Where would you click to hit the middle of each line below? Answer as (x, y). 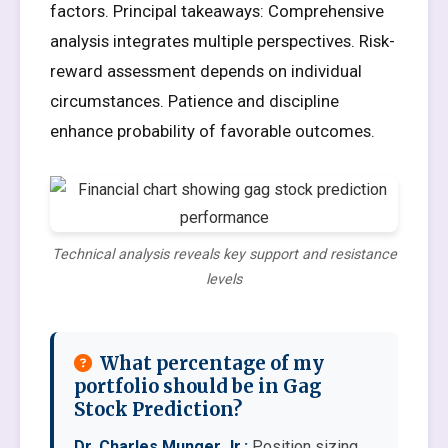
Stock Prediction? (158, 409)
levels (224, 279)
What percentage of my (212, 363)
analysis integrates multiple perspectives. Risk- (222, 41)
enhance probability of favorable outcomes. (212, 131)
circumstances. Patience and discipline (194, 101)
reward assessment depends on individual (206, 71)
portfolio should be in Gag (197, 386)
